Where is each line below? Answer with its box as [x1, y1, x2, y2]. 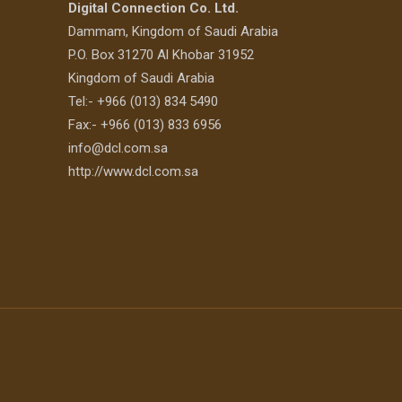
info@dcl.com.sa [68, 139, 168, 156]
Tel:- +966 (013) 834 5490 [68, 92, 218, 109]
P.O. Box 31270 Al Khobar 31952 [68, 46, 254, 63]
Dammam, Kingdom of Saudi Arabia [68, 22, 278, 39]
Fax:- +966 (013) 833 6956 [68, 116, 222, 133]
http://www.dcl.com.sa [68, 162, 198, 179]
